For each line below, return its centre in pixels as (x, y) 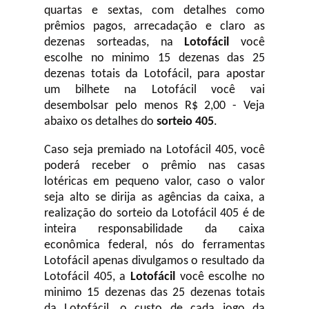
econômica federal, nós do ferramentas (154, 245)
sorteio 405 (185, 122)
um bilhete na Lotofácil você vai (154, 90)
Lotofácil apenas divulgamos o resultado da (154, 261)
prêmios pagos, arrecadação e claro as (154, 27)
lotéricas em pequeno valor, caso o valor (154, 182)
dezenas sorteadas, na (114, 42)
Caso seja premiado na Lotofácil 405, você (154, 150)
